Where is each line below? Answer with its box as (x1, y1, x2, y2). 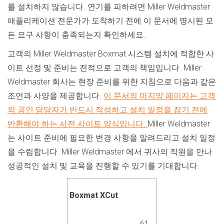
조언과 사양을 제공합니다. (7, 91, 103, 100)
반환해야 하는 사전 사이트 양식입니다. (7, 119, 147, 128)
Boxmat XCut (69, 190, 118, 200)
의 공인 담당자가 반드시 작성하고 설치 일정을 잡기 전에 (7, 105, 207, 114)
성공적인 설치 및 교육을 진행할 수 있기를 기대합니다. (7, 161, 199, 170)
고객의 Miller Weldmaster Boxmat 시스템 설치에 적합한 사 (7, 49, 214, 58)
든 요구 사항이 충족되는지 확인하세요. (7, 30, 145, 39)
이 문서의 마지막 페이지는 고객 (103, 91, 215, 100)
